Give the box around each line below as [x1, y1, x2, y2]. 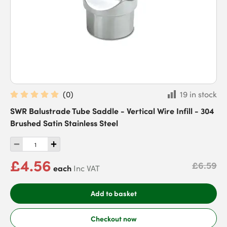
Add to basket [90, 188, 137, 198]
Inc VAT [73, 163, 100, 174]
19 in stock [180, 89, 217, 100]
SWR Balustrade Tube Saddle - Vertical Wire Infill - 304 [10, 105, 214, 116]
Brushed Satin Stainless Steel [10, 117, 118, 128]
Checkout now [90, 213, 137, 223]
